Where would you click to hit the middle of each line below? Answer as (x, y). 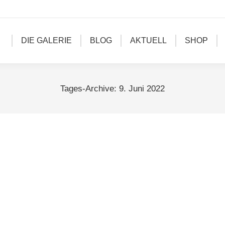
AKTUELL (148, 40)
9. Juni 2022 (142, 88)
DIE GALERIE (46, 40)
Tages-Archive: (90, 88)
